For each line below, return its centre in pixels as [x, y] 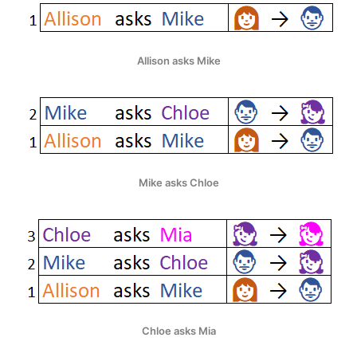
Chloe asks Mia [178, 330]
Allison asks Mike [178, 60]
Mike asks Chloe [178, 182]
